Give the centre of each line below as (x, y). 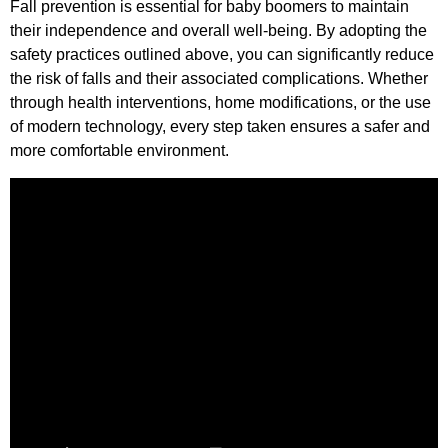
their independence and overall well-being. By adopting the (218, 31)
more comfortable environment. (119, 151)
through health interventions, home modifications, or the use (220, 103)
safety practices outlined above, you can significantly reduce (222, 55)
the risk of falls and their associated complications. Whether (219, 79)
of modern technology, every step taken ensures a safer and (220, 127)
